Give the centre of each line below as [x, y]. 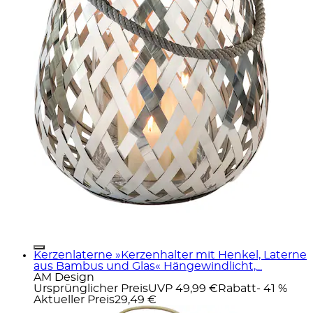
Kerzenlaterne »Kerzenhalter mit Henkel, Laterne [170, 255]
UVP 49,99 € [183, 288]
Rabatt [237, 288]
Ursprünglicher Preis [91, 288]
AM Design [64, 277]
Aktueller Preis [74, 299]
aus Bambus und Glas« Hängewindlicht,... [148, 266]
